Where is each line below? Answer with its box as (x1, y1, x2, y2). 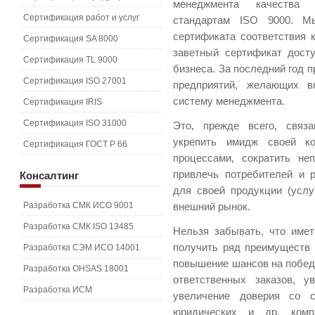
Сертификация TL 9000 (23, 55, 117, 65)
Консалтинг (20, 169, 79, 181)
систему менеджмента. (173, 96, 285, 107)
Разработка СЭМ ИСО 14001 (23, 243, 140, 252)
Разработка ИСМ (23, 285, 92, 295)
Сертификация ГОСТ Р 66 (23, 139, 127, 149)
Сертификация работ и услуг (23, 13, 139, 22)
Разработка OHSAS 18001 (23, 264, 129, 274)
